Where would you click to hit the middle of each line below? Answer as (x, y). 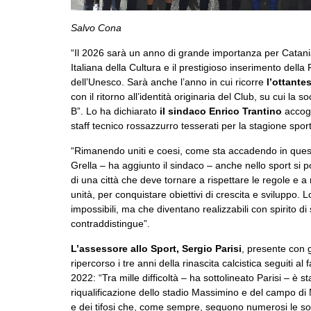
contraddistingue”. (110, 223)
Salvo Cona (96, 27)
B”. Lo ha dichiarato (115, 111)
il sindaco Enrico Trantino (221, 111)
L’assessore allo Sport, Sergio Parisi (156, 248)
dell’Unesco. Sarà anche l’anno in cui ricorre (169, 82)
